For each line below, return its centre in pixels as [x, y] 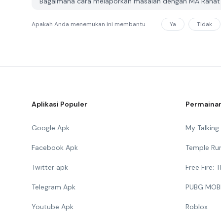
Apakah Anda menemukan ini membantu [89, 24]
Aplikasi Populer [59, 104]
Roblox [197, 207]
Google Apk [51, 128]
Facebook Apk [55, 147]
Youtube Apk [53, 207]
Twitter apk [50, 167]
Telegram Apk [54, 187]
